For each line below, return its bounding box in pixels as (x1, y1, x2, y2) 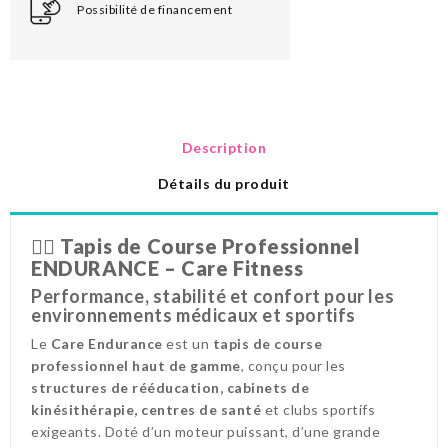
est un (162, 334, 213, 352)
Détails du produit (157, 174, 290, 192)
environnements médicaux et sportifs (31, 303, 357, 326)
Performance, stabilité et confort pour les (31, 284, 395, 307)
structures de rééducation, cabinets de (31, 378, 309, 396)
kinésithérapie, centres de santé (31, 400, 261, 418)
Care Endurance (50, 334, 163, 352)
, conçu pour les (240, 356, 346, 374)
